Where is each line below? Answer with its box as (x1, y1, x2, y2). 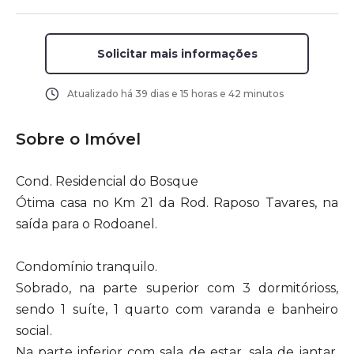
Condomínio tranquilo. (16, 259, 157, 274)
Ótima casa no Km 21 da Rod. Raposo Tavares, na (16, 195, 338, 210)
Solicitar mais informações (96, 47, 258, 61)
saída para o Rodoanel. (16, 217, 157, 232)
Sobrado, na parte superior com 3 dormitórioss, (16, 281, 338, 296)
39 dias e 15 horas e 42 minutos (134, 88, 284, 100)
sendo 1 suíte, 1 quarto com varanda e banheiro (16, 302, 338, 317)
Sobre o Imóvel (16, 130, 141, 149)
